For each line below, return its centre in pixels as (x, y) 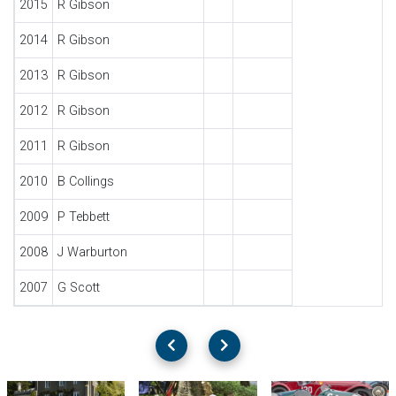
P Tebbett (83, 217)
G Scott (78, 288)
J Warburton (92, 252)
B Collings (85, 182)
